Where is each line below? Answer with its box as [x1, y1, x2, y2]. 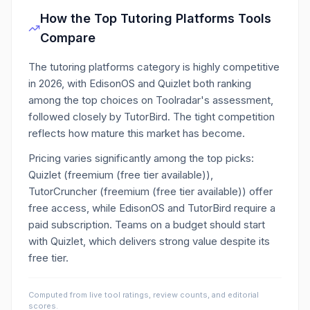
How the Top [39, 11, 120, 26]
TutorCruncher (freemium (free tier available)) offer [28, 185, 273, 198]
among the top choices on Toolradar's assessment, [28, 93, 273, 107]
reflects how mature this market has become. [28, 127, 245, 140]
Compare [39, 30, 95, 45]
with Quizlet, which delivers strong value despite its [28, 235, 270, 248]
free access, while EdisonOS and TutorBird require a [28, 201, 275, 215]
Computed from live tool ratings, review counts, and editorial [28, 290, 259, 300]
